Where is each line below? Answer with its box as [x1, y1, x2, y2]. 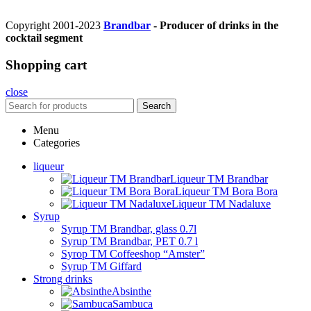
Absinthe [112, 285, 151, 297]
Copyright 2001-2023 [6, 19, 103, 32]
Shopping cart [6, 57, 87, 72]
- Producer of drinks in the [151, 19, 278, 32]
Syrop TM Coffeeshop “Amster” [61, 247, 205, 260]
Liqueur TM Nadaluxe [171, 197, 271, 210]
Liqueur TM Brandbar [170, 172, 268, 185]
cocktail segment [6, 32, 83, 44]
